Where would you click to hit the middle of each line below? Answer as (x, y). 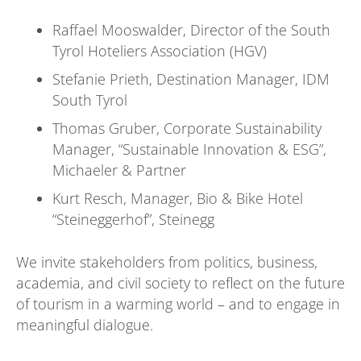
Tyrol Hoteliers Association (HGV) (160, 51)
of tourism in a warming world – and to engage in (178, 304)
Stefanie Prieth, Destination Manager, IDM (191, 79)
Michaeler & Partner (119, 170)
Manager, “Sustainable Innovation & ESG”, (189, 149)
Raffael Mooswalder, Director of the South (191, 30)
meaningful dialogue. (85, 325)
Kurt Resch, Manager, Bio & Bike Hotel (178, 199)
